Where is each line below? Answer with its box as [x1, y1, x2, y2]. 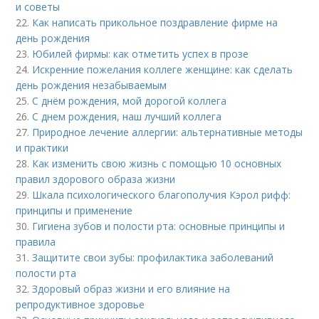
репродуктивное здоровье [16, 298, 145, 311]
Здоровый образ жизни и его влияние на [32, 282, 231, 296]
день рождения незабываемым [16, 78, 167, 92]
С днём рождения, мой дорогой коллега [32, 94, 227, 108]
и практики [16, 141, 69, 155]
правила [16, 235, 56, 249]
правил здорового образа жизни [16, 172, 176, 186]
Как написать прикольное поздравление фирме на [32, 16, 278, 29]
